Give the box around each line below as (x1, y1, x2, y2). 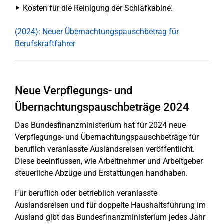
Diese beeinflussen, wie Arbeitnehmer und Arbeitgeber (15, 156, 203, 166)
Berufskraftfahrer (15, 39, 75, 48)
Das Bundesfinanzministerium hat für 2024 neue (15, 120, 186, 130)
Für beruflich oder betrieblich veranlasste (15, 188, 157, 198)
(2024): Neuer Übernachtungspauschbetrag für (15, 27, 179, 36)
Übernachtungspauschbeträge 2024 (15, 101, 189, 113)
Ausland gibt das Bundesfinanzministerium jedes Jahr (15, 212, 205, 222)
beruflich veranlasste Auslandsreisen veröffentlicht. (15, 144, 195, 154)
